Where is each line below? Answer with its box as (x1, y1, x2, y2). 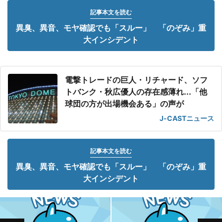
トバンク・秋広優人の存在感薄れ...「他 (65, 87, 207, 97)
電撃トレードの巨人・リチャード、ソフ (65, 75, 208, 85)
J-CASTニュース (160, 114, 214, 122)
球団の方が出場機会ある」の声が (65, 99, 184, 109)
